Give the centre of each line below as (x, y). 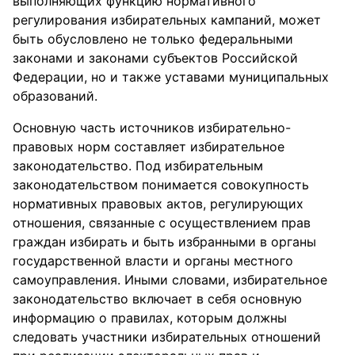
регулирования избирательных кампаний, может (167, 20)
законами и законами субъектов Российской (155, 58)
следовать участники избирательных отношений (167, 337)
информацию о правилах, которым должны (150, 318)
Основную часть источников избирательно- (152, 128)
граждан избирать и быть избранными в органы (164, 242)
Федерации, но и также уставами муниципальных (171, 77)
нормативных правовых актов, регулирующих (158, 204)
